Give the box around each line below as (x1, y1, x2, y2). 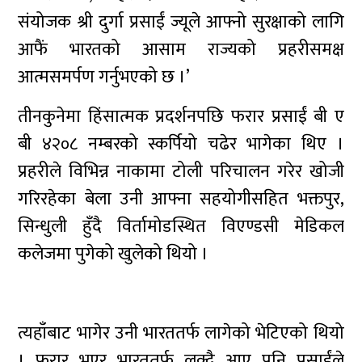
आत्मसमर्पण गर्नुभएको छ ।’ (18, 62, 191, 92)
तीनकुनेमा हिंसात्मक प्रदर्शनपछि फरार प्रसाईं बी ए (18, 102, 344, 132)
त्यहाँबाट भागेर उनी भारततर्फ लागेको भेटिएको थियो (18, 318, 344, 348)
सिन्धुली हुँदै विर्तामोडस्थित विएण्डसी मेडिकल (18, 212, 344, 242)
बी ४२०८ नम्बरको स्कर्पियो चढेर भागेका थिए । (18, 129, 344, 159)
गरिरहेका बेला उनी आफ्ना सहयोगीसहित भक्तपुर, (18, 184, 344, 214)
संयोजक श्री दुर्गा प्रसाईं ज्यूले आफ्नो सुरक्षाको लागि (18, 7, 344, 37)
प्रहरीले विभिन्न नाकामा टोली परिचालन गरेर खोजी (18, 157, 344, 187)
